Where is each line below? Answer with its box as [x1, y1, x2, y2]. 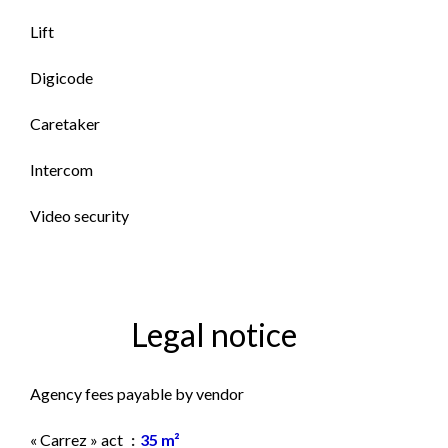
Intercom [30, 160, 93, 179]
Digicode [30, 68, 93, 87]
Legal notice [131, 315, 297, 354]
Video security [30, 206, 129, 225]
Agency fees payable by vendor [30, 384, 244, 403]
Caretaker [30, 114, 100, 133]
